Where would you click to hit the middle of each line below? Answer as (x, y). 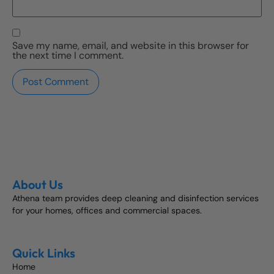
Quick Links (44, 253)
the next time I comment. (68, 55)
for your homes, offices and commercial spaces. (107, 211)
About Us (38, 185)
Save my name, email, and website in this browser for (131, 45)
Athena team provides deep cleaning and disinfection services (135, 198)
